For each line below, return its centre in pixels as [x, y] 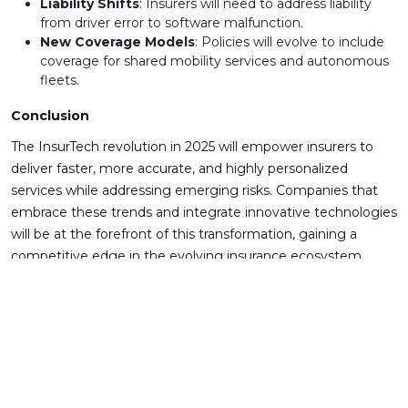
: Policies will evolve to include [290, 42]
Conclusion [50, 116]
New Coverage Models [117, 42]
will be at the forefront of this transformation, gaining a [184, 235]
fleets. [60, 81]
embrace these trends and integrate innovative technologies [204, 213]
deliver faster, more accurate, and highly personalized [179, 169]
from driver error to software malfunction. [172, 23]
